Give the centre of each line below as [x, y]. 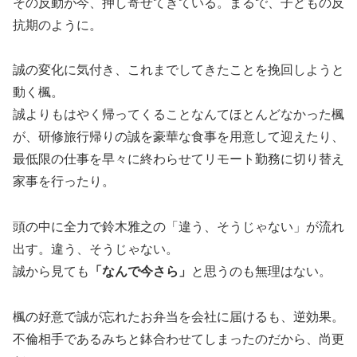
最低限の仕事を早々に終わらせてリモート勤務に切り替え [178, 159]
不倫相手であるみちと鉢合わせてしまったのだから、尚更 [178, 339]
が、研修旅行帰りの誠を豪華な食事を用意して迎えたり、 [178, 137]
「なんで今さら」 [140, 272]
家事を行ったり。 [64, 182]
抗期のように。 [57, 25]
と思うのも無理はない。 [261, 272]
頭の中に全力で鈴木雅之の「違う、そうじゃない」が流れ [178, 227]
